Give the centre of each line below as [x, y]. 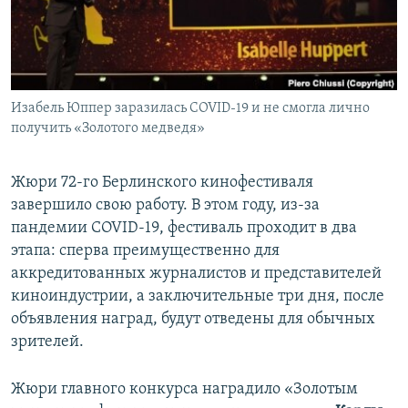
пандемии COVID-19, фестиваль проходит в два [184, 229]
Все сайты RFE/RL [93, 139]
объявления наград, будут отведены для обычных [193, 320]
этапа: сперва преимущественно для [145, 251]
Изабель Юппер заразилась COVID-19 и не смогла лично [190, 109]
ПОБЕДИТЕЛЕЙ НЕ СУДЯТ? [102, 17]
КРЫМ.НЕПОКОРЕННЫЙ [97, 50]
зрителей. [47, 342]
